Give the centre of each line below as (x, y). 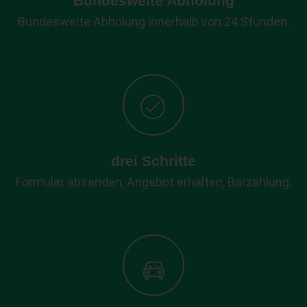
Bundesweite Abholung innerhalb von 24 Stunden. (153, 21)
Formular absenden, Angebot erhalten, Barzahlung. (153, 182)
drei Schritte (153, 160)
